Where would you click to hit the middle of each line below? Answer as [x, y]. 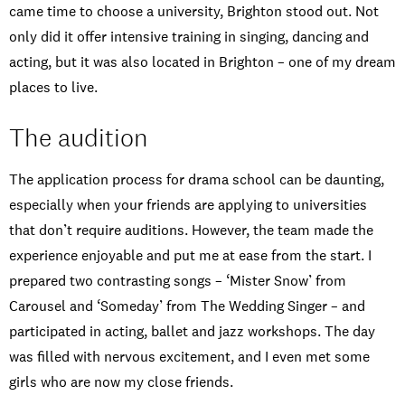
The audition [79, 138]
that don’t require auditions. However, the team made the [191, 231]
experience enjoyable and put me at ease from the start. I [190, 256]
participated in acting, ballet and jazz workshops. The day [192, 332]
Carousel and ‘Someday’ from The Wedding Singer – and [187, 306]
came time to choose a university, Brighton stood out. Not [194, 12]
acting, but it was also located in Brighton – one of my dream [202, 62]
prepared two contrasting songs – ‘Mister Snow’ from [178, 281]
